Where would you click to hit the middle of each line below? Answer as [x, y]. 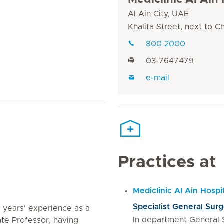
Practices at [167, 162]
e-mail [158, 78]
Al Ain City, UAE [158, 14]
